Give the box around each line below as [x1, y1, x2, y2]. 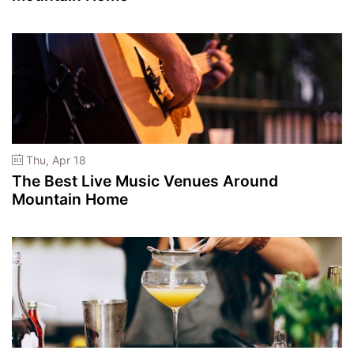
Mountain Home [12, 189, 128, 209]
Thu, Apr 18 [23, 153, 86, 168]
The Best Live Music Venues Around [12, 171, 278, 190]
